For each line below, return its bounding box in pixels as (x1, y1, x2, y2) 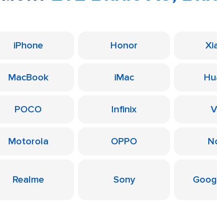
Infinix (111, 104, 137, 115)
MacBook (8, 72, 48, 83)
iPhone (13, 40, 43, 51)
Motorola (8, 136, 48, 147)
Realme (12, 174, 44, 186)
